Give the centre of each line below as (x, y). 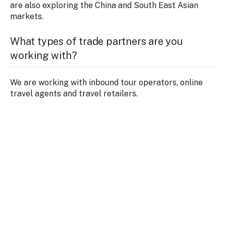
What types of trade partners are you (96, 41)
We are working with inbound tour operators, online (106, 82)
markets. (27, 16)
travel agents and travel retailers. (74, 93)
